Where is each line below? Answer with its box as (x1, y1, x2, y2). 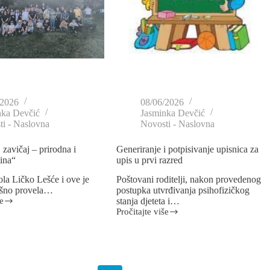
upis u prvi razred (116, 154, 183, 165)
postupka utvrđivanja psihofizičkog (116, 185, 250, 196)
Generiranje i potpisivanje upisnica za (116, 143, 259, 154)
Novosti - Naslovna (140, 118, 215, 129)
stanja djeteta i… (116, 196, 180, 207)
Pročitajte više (116, 207, 169, 217)
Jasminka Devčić (140, 107, 205, 118)
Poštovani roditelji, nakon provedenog (116, 174, 261, 185)
